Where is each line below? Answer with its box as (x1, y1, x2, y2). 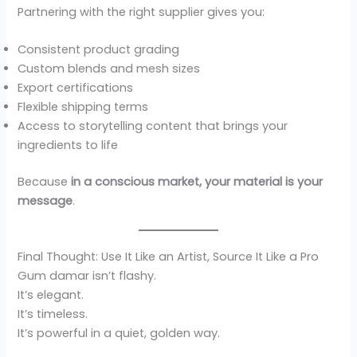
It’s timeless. (18, 305, 88, 322)
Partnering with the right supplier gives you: (18, 3, 265, 20)
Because (18, 174, 72, 190)
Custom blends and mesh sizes (18, 61, 201, 77)
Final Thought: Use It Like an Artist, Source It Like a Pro (18, 248, 320, 265)
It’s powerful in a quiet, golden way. (18, 324, 221, 341)
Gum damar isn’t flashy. (18, 267, 157, 284)
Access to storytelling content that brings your (18, 118, 288, 135)
